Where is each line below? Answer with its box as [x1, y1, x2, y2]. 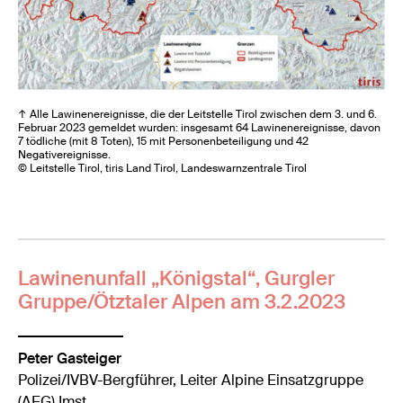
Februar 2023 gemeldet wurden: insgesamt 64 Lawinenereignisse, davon [18, 120, 381, 135]
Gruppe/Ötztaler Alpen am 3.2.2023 [18, 288, 346, 315]
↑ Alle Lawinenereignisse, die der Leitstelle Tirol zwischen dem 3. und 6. [18, 106, 378, 121]
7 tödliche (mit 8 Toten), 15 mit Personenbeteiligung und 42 [18, 133, 309, 148]
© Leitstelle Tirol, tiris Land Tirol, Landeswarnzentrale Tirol [18, 160, 308, 175]
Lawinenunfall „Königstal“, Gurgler [18, 264, 336, 291]
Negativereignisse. [18, 147, 112, 162]
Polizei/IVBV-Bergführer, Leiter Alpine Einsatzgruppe [18, 371, 364, 390]
